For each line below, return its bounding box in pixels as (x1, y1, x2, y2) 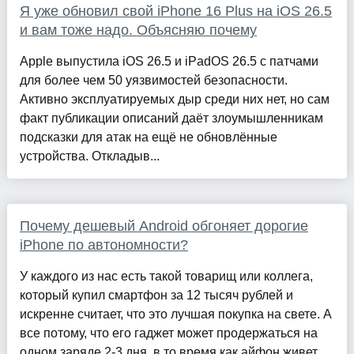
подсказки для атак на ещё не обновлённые (19, 130, 277, 145)
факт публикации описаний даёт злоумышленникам (19, 111, 323, 126)
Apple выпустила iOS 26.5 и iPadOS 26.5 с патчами (19, 55, 318, 69)
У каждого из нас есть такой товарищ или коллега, (19, 269, 313, 284)
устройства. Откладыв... (19, 149, 160, 164)
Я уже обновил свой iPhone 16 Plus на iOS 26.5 (19, 3, 332, 20)
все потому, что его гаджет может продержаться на (19, 326, 318, 341)
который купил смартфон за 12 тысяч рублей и (19, 288, 293, 303)
